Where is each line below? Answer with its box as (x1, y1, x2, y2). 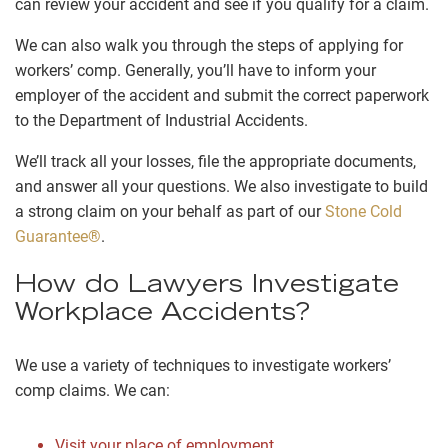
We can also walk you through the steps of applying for (15, 35, 403, 55)
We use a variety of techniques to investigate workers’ (15, 355, 391, 375)
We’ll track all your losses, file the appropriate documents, (15, 151, 416, 171)
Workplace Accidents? (15, 302, 310, 327)
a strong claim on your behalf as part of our (15, 201, 325, 221)
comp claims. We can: (15, 380, 170, 400)
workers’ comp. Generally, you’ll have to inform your (15, 60, 376, 80)
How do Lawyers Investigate (15, 274, 399, 299)
